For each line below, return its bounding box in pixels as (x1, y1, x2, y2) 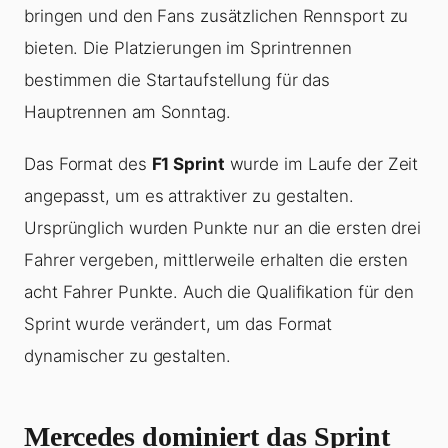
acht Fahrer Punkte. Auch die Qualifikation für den (24, 282, 414, 303)
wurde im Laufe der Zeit (224, 154, 419, 175)
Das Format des (24, 154, 152, 175)
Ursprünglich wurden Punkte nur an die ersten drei (24, 218, 422, 239)
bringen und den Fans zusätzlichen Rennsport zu (24, 6, 409, 27)
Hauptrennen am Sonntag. (24, 102, 231, 123)
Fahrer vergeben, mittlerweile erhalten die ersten (24, 250, 409, 271)
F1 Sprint (151, 154, 225, 175)
